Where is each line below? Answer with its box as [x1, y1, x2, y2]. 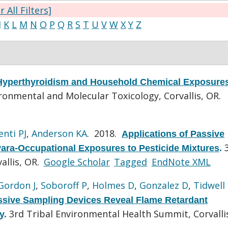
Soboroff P [41, 179, 87, 191]
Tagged [114, 155, 148, 168]
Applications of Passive [122, 128, 224, 139]
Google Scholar [43, 155, 110, 168]
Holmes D [92, 179, 134, 191]
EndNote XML [151, 155, 211, 168]
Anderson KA [32, 127, 87, 139]
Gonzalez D [139, 179, 188, 191]
